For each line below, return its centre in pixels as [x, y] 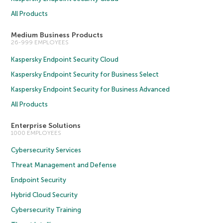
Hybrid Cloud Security [45, 195]
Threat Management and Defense [64, 165]
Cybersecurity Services [46, 150]
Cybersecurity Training [46, 210]
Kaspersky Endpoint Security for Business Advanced [91, 89]
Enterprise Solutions [46, 125]
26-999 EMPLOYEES [40, 42]
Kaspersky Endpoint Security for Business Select [85, 74]
